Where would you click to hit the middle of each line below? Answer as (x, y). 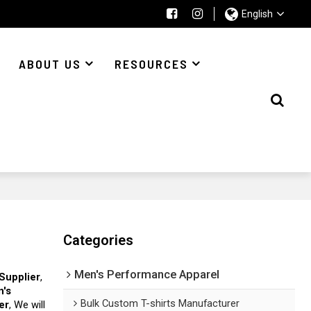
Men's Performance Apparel (147, 275)
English (257, 14)
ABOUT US (50, 64)
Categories (99, 241)
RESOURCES (151, 64)
